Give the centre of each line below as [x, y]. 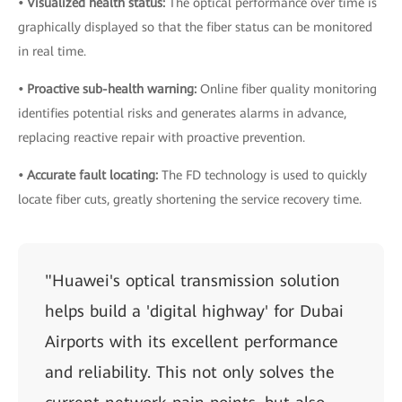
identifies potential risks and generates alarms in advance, [182, 113]
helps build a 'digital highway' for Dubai [194, 310]
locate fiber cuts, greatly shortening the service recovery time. [190, 199]
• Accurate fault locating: [90, 175]
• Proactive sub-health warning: [109, 88]
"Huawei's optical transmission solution [192, 280]
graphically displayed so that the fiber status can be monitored [195, 26]
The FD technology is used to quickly [264, 175]
